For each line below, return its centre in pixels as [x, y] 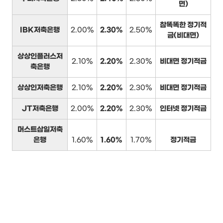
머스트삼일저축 [40, 129]
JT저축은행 [40, 109]
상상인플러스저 [40, 56]
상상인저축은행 [40, 88]
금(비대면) [183, 35]
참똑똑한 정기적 [183, 25]
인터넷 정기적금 [183, 109]
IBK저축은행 [40, 30]
